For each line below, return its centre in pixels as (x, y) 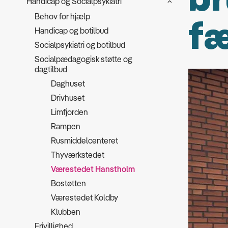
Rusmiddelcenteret (84, 140)
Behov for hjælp (62, 16)
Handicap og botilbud (72, 31)
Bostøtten (68, 183)
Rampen (66, 126)
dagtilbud (51, 69)
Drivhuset (68, 98)
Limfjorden (69, 112)
